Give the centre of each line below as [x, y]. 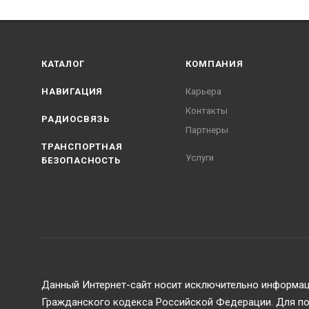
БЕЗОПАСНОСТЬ [81, 161]
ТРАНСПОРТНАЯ [82, 147]
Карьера [204, 92]
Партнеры [207, 130]
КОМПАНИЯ [215, 64]
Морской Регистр [182, 240]
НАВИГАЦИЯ [72, 92]
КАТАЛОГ [63, 64]
